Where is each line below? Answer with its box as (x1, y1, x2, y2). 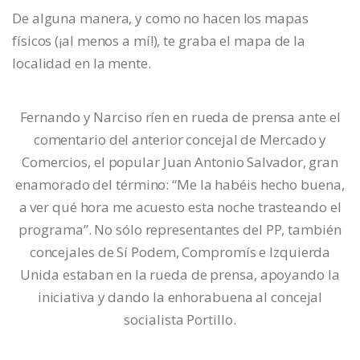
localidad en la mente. (12, 53, 151, 72)
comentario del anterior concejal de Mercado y (33, 129, 327, 149)
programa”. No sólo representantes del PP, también (18, 219, 342, 239)
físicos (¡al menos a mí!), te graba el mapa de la (12, 31, 306, 50)
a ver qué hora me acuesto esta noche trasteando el (18, 197, 342, 216)
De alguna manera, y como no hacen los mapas (12, 8, 309, 27)
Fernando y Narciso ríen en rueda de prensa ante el (19, 107, 341, 126)
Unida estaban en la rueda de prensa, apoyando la (20, 264, 340, 284)
